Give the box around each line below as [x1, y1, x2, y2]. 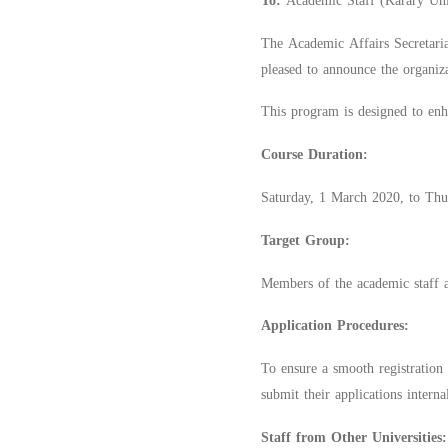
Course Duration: [261, 141, 369, 169]
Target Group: [261, 226, 351, 254]
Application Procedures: [261, 312, 410, 340]
